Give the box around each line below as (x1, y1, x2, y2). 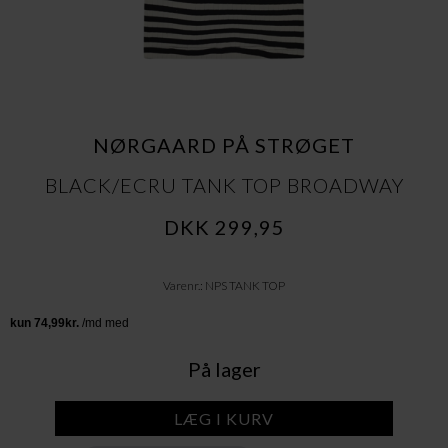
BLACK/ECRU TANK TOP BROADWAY (44, 173, 404, 197)
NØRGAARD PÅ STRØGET (93, 133, 355, 157)
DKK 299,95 (163, 215, 285, 239)
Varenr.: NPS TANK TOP (163, 278, 285, 293)
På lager (187, 357, 261, 381)
